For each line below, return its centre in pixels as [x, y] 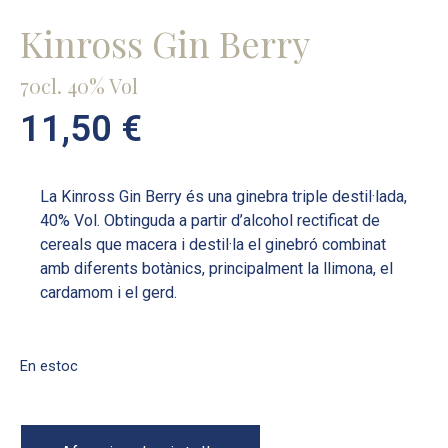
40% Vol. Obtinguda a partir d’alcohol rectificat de [210, 220]
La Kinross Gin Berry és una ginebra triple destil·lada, [223, 196]
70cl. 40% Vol [79, 85]
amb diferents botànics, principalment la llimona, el [216, 268]
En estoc [49, 366]
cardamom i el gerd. [108, 292]
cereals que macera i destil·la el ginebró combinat [213, 244]
